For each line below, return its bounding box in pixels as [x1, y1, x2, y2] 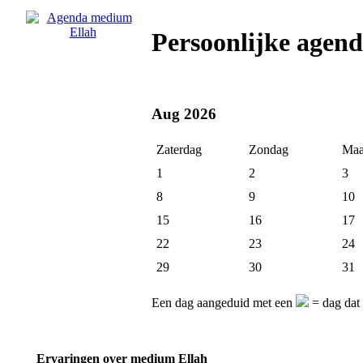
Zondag [249, 143, 288, 157]
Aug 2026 [152, 105, 216, 122]
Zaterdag [156, 143, 202, 157]
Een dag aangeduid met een [152, 296, 296, 310]
